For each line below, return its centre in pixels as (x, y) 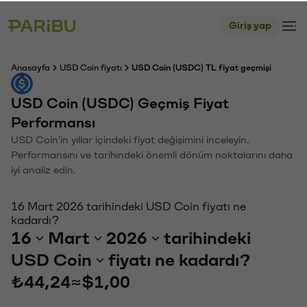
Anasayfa (30, 66)
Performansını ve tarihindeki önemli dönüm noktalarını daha (152, 154)
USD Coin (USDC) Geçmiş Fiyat (120, 102)
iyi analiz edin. (44, 169)
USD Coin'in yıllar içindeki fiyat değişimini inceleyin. (130, 139)
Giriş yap (250, 24)
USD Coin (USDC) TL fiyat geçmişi (201, 66)
